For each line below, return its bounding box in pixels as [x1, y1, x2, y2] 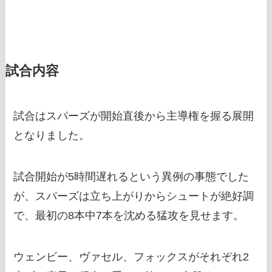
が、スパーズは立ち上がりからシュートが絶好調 [13, 189, 254, 202]
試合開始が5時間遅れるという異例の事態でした [13, 170, 250, 183]
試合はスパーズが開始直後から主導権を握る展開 [13, 110, 254, 123]
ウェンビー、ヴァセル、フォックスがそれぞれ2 [13, 250, 250, 263]
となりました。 [13, 129, 90, 142]
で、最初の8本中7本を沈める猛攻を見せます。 [13, 209, 245, 222]
